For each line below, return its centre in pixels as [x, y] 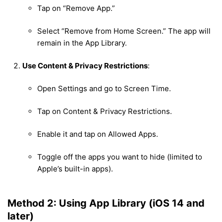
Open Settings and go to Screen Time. [104, 89]
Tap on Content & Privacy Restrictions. [105, 111]
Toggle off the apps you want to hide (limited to [120, 157]
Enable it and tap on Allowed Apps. [98, 134]
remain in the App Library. [82, 43]
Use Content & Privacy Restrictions [85, 66]
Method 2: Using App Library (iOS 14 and [106, 203]
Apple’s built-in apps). [75, 169]
